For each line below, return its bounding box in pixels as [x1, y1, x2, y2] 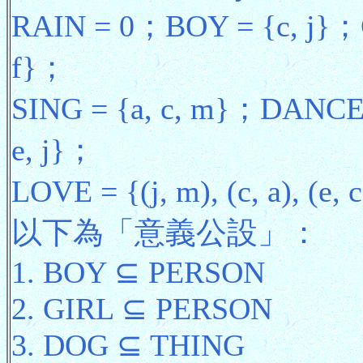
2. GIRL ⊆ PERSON [11, 291, 272, 326]
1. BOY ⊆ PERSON [11, 254, 265, 289]
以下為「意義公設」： [11, 215, 319, 250]
